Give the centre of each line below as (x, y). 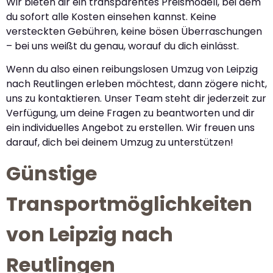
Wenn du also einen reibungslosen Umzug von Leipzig (132, 69)
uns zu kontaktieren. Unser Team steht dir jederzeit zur (136, 98)
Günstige (51, 174)
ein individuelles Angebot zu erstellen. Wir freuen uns (130, 127)
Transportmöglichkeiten (129, 204)
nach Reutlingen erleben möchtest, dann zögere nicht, (136, 83)
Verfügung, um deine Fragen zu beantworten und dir (130, 113)
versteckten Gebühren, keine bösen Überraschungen (134, 31)
